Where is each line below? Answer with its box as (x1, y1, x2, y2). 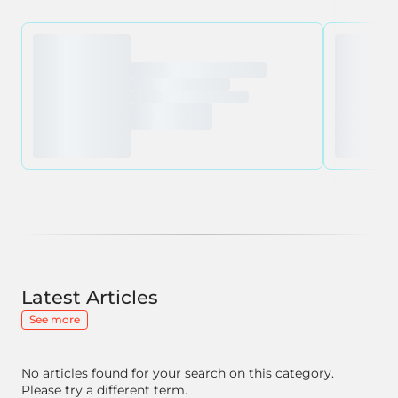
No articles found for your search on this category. (21, 365, 334, 381)
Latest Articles (21, 286, 158, 308)
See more (29, 313, 80, 326)
